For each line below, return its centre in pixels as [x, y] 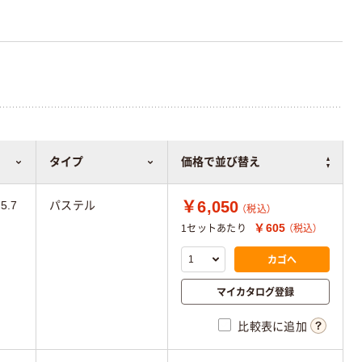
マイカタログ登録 [255, 292]
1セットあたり [214, 228]
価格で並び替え [221, 162]
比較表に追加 [272, 327]
